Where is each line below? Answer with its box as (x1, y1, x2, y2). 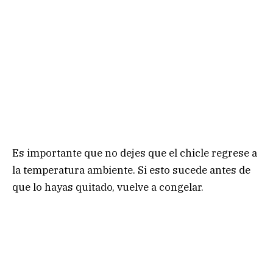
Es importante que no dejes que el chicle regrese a (12, 146, 257, 160)
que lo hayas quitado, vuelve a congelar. (12, 180, 204, 194)
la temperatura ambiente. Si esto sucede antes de (12, 163, 250, 177)
